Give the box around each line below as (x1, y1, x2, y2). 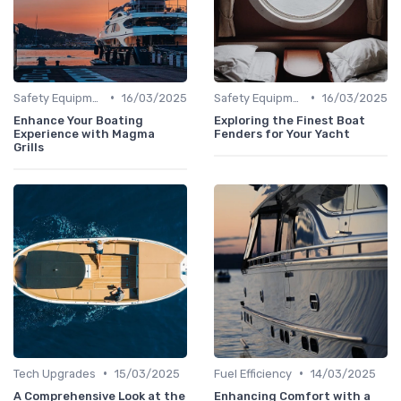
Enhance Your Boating (13, 113, 143, 127)
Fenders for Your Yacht (214, 126, 350, 141)
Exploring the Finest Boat (214, 113, 365, 127)
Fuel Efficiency (214, 366, 292, 380)
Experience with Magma (13, 126, 155, 141)
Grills (13, 140, 44, 154)
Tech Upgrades (13, 366, 96, 380)
